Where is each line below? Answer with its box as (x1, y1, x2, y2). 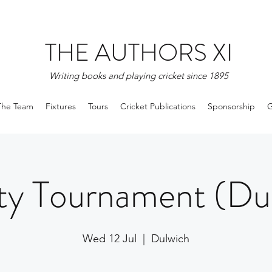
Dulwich (151, 232, 189, 245)
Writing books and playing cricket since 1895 (49, 70, 229, 81)
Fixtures (45, 101, 76, 112)
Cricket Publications (120, 101, 195, 112)
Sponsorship (207, 101, 255, 112)
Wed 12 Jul (83, 232, 137, 245)
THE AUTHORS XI (45, 35, 233, 70)
